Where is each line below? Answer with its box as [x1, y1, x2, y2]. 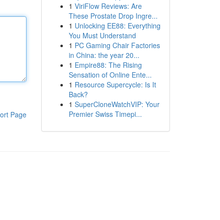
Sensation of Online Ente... [68, 70, 152, 80]
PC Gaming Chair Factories [74, 40, 160, 50]
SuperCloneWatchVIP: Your [74, 99, 160, 109]
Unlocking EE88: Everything [74, 21, 161, 30]
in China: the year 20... [68, 50, 139, 60]
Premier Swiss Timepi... [68, 109, 142, 119]
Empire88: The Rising [74, 60, 142, 70]
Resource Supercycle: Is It [74, 80, 156, 89]
